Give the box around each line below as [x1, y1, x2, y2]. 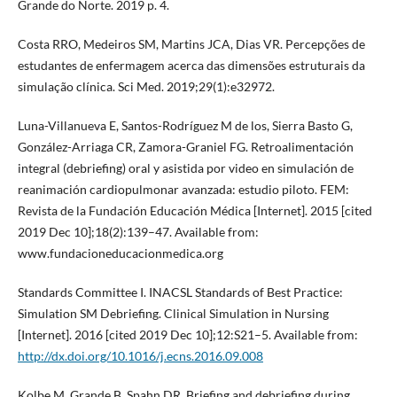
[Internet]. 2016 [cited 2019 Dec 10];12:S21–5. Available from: [17, 326, 358, 342]
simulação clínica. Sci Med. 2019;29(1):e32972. [17, 78, 275, 94]
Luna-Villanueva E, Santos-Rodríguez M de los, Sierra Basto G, [17, 117, 353, 133]
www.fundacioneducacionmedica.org [17, 245, 223, 261]
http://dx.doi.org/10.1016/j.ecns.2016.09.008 [17, 347, 263, 363]
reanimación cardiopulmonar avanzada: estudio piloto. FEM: [17, 181, 349, 197]
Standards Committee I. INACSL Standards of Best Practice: [17, 284, 343, 300]
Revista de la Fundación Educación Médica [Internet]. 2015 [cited [17, 202, 372, 218]
